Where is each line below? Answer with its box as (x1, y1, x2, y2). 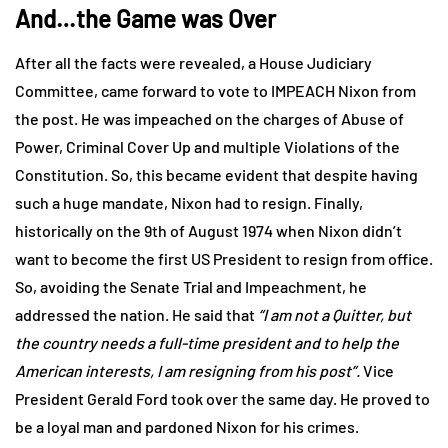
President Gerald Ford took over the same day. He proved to (15, 388, 430, 408)
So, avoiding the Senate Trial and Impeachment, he (15, 276, 367, 296)
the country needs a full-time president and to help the (15, 332, 399, 352)
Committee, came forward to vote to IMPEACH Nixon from (15, 80, 416, 100)
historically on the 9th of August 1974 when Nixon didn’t (15, 220, 402, 240)
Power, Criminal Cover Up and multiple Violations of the (15, 136, 400, 156)
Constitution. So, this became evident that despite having (15, 164, 418, 184)
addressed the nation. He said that (15, 304, 258, 324)
